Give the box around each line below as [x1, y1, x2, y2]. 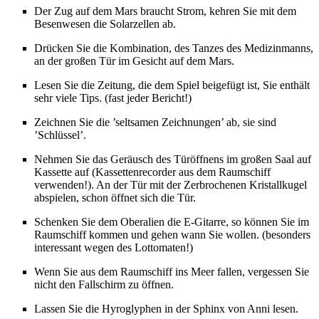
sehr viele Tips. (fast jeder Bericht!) [34, 91, 192, 104]
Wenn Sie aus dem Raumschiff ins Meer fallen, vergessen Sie [34, 265, 309, 278]
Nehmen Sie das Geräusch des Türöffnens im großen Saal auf [34, 152, 311, 165]
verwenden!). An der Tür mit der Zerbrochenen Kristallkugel [34, 178, 307, 191]
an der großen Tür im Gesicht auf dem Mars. [34, 54, 234, 67]
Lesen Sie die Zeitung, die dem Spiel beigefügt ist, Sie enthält [34, 78, 310, 91]
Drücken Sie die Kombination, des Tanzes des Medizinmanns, [34, 41, 313, 54]
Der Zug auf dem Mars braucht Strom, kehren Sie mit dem [34, 4, 296, 17]
